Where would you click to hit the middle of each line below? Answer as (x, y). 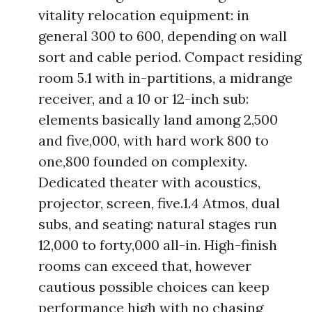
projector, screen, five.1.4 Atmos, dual (159, 203)
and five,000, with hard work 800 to (154, 140)
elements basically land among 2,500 (158, 119)
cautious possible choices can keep (154, 287)
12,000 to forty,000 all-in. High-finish (158, 245)
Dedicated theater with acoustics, (149, 182)
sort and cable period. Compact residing (170, 57)
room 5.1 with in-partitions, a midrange (165, 78)
